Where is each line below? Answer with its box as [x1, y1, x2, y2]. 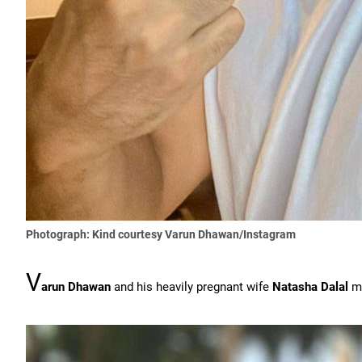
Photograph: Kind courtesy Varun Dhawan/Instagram [26, 228, 296, 241]
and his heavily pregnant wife [111, 280, 272, 294]
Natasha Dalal [272, 280, 348, 294]
